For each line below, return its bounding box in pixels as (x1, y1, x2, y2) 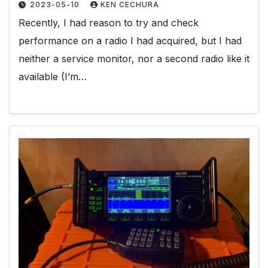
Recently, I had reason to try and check (19, 17, 199, 29)
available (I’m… (19, 71, 87, 83)
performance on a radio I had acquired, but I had (19, 35, 242, 47)
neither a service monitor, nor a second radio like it (19, 53, 249, 65)
